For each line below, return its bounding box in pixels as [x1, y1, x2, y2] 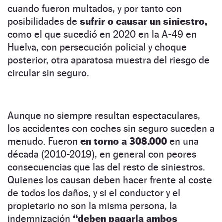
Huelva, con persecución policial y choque [7, 41, 187, 53]
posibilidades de [7, 15, 80, 27]
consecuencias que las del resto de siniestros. [7, 161, 205, 173]
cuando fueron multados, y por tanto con [7, 2, 182, 14]
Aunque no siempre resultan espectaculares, [7, 109, 200, 121]
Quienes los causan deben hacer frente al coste [7, 173, 212, 186]
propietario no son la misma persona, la [7, 199, 177, 212]
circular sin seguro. [7, 66, 89, 79]
